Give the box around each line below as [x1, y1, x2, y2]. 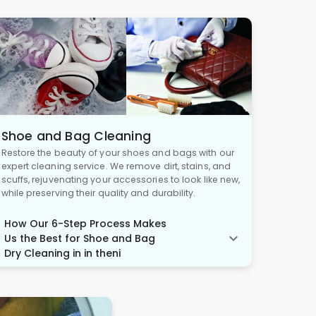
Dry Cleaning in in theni [4, 245, 121, 260]
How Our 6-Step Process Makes [4, 216, 166, 231]
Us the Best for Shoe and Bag [4, 231, 155, 245]
